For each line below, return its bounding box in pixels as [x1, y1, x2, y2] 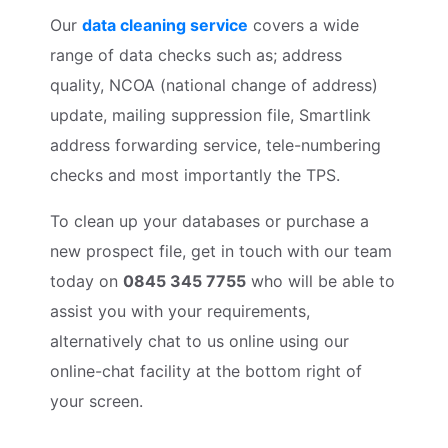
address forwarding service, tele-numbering [50, 134, 381, 155]
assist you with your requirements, [50, 300, 310, 321]
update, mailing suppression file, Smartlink [50, 104, 371, 125]
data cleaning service [82, 14, 248, 35]
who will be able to [246, 270, 395, 291]
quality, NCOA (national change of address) [50, 74, 378, 95]
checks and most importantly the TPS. [50, 164, 340, 185]
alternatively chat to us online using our [50, 330, 349, 351]
